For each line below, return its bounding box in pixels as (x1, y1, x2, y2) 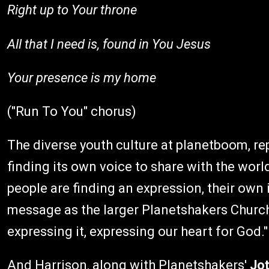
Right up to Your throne (7, 2, 137, 17)
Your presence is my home (7, 70, 156, 85)
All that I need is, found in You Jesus (7, 37, 211, 52)
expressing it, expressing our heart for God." (7, 224, 268, 239)
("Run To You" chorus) (7, 104, 136, 119)
